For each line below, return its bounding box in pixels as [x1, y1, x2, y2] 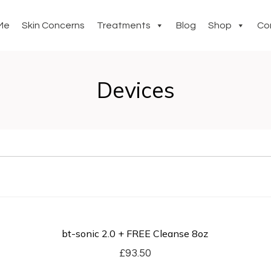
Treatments [97, 21, 151, 30]
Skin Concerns [22, 21, 85, 30]
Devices [96, 76, 175, 103]
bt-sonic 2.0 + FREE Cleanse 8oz [62, 227, 209, 240]
